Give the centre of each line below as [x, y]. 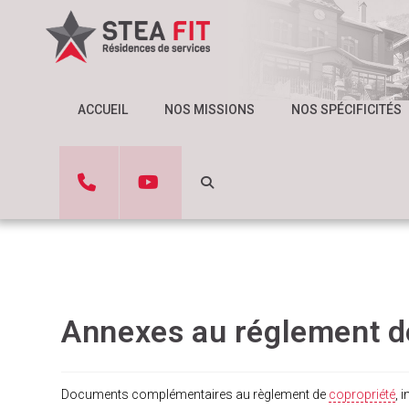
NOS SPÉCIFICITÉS [346, 110]
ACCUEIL [103, 110]
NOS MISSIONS [210, 110]
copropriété [362, 394]
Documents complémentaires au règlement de [195, 394]
